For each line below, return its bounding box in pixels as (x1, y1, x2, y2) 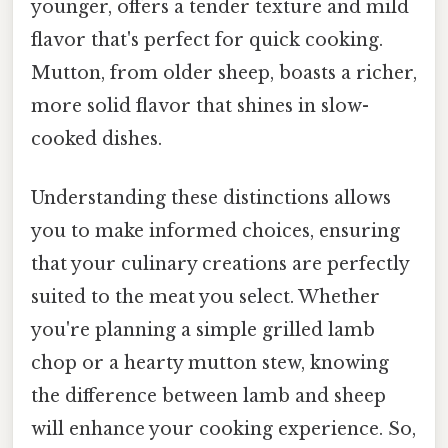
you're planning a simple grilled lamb (31, 318, 375, 341)
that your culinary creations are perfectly (31, 252, 409, 275)
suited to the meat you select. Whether (31, 285, 380, 308)
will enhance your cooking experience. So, (31, 417, 416, 440)
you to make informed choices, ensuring (31, 219, 400, 242)
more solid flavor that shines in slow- (31, 94, 369, 117)
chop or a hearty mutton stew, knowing (31, 351, 389, 374)
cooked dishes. (31, 127, 162, 150)
